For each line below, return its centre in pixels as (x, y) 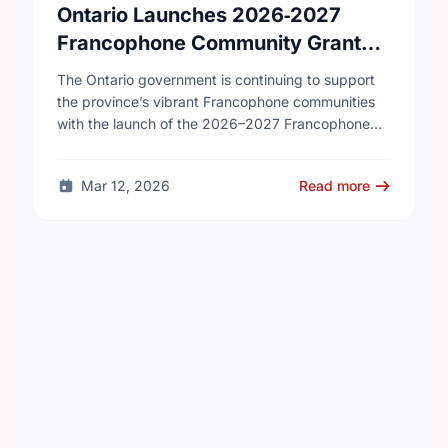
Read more (334, 185)
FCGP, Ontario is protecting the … (166, 167)
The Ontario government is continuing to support (216, 79)
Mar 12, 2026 (125, 185)
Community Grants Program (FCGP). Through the (217, 145)
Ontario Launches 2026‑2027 (199, 15)
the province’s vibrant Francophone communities (216, 101)
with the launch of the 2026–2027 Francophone (213, 123)
